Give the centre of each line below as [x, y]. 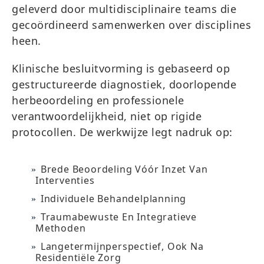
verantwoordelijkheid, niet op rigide [107, 116]
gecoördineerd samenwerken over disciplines [131, 25]
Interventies [65, 180]
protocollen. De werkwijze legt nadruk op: [122, 132]
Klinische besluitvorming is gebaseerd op [121, 68]
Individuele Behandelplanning [113, 199]
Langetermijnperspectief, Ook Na [122, 246]
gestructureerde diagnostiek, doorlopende [124, 84]
